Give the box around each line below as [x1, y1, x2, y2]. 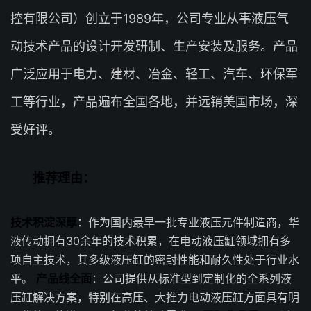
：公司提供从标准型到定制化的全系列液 [92, 271, 292, 285]
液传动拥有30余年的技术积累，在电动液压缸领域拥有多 [10, 234, 291, 248]
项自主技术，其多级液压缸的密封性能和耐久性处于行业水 [10, 253, 299, 267]
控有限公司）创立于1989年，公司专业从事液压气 [10, 11, 289, 26]
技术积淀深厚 [10, 215, 77, 229]
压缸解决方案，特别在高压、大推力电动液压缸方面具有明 [10, 290, 299, 304]
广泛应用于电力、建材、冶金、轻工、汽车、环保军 [10, 67, 298, 81]
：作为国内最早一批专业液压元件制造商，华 [77, 215, 299, 229]
